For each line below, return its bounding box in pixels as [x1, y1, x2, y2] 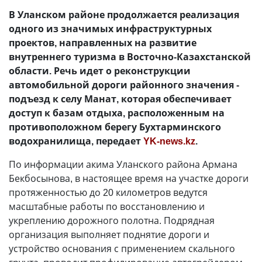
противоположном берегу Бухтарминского [9, 120, 221, 133]
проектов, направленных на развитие [9, 36, 196, 49]
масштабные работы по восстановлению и [9, 200, 205, 213]
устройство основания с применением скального [9, 242, 235, 255]
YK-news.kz [143, 135, 195, 147]
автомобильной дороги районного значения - [9, 78, 239, 91]
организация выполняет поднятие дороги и [9, 228, 209, 241]
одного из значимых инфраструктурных [9, 22, 212, 35]
